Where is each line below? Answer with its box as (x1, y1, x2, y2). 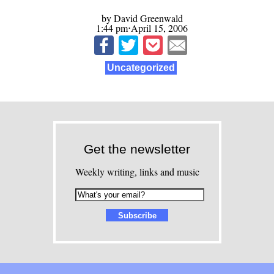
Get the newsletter (84, 142, 190, 157)
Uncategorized (106, 62, 175, 73)
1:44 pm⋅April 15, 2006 (96, 21, 188, 34)
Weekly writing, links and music (75, 165, 199, 179)
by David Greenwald (101, 11, 183, 24)
